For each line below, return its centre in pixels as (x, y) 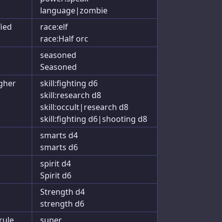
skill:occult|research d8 (84, 107)
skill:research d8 (71, 95)
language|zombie (74, 10)
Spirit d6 (56, 175)
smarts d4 (59, 135)
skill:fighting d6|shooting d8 (94, 119)
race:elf (54, 27)
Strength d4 (62, 192)
